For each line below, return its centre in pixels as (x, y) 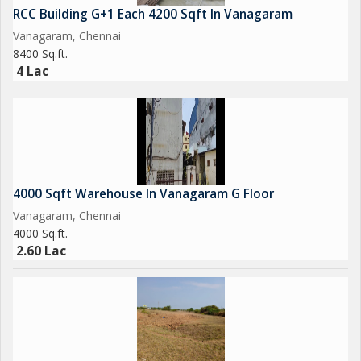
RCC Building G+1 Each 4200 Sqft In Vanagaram (153, 14)
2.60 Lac (41, 251)
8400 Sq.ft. (40, 54)
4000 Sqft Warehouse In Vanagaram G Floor (143, 194)
